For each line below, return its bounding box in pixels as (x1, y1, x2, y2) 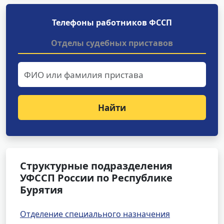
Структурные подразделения (20, 159, 172, 172)
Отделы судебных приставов (51, 37, 173, 48)
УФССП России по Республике (20, 171, 172, 184)
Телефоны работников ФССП (52, 17, 172, 28)
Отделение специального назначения (20, 208, 170, 219)
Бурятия (20, 183, 63, 196)
